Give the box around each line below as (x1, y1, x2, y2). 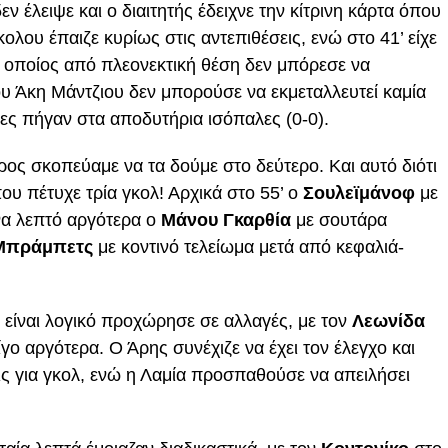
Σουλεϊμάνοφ (303, 183, 420, 203)
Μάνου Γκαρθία (156, 210, 291, 230)
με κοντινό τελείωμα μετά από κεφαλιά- (98, 237, 404, 257)
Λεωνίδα (347, 311, 425, 331)
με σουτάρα (291, 210, 387, 230)
